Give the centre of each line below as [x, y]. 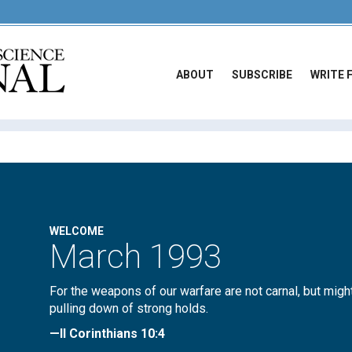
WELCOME [77, 231]
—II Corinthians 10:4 [108, 334]
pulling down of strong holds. [129, 308]
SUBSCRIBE [262, 75]
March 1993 [136, 257]
